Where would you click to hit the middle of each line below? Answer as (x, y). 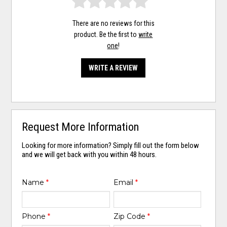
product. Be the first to (106, 35)
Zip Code (130, 216)
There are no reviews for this (113, 24)
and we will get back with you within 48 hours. (89, 155)
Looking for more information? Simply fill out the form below (111, 146)
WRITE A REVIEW (113, 68)
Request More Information (81, 127)
